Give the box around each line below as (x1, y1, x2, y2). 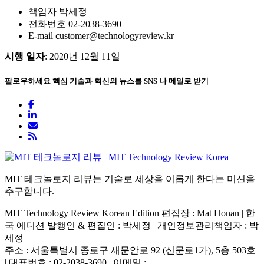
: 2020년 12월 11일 (45, 51, 120, 61)
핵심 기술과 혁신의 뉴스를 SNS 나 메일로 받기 (52, 76, 209, 85)
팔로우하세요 (5, 76, 52, 85)
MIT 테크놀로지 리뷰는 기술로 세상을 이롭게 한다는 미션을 (5, 174, 255, 184)
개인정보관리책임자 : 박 (157, 220, 259, 231)
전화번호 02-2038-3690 (28, 18, 121, 29)
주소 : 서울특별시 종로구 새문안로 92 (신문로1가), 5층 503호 (5, 245, 256, 256)
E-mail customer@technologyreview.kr (28, 30, 174, 41)
